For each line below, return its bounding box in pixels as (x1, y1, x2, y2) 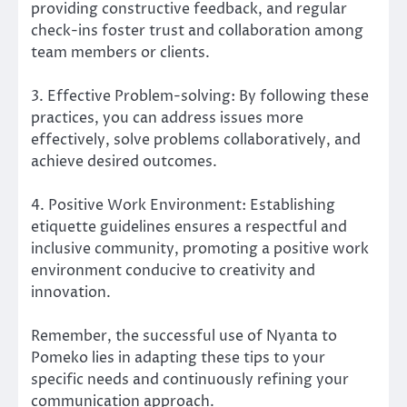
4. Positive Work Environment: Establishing (31, 195, 335, 216)
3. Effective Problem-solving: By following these (31, 85, 369, 106)
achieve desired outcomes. (31, 151, 217, 172)
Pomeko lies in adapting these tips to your (31, 348, 325, 369)
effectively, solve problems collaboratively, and (31, 129, 361, 150)
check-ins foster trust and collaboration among (31, 20, 363, 41)
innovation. (31, 283, 111, 303)
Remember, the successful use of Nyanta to (31, 326, 337, 347)
